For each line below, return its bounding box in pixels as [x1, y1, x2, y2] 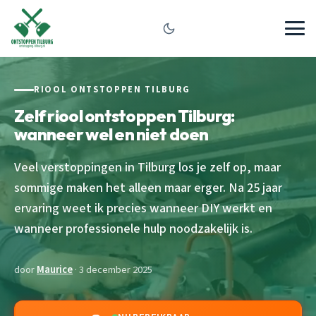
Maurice [37, 262, 73, 277]
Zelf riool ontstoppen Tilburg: [14, 104, 235, 126]
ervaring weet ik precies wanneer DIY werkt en [14, 198, 272, 217]
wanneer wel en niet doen [14, 123, 209, 145]
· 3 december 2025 [73, 262, 152, 277]
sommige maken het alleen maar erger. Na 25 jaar [14, 178, 282, 197]
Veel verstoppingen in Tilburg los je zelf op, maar [14, 157, 281, 176]
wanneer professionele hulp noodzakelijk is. [14, 219, 253, 238]
